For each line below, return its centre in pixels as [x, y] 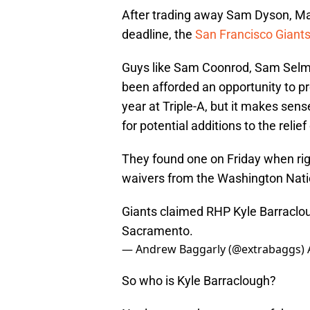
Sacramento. [157, 231]
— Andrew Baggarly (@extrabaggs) [215, 249]
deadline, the [158, 35]
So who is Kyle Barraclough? [199, 281]
